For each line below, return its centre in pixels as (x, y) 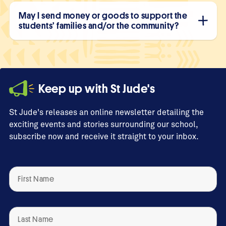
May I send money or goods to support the (103, 16)
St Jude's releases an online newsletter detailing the (106, 112)
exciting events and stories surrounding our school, (103, 124)
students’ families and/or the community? (99, 26)
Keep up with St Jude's (97, 89)
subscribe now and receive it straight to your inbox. (104, 136)
